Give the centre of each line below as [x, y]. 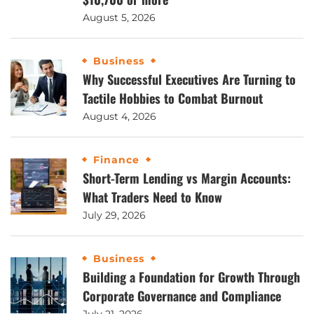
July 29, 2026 [114, 216]
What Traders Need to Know [152, 197]
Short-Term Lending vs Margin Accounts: [187, 178]
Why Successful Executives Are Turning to [189, 80]
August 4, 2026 [120, 117]
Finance [116, 160]
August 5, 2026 [119, 18]
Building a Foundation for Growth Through [191, 277]
